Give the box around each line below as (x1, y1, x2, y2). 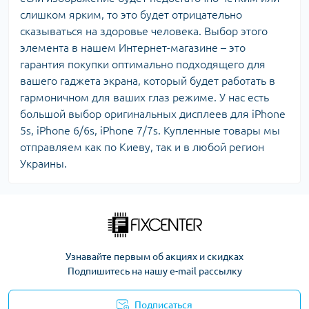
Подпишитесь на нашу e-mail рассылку (67, 266, 242, 277)
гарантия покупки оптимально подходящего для (20, 58, 266, 70)
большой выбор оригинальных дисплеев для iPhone (20, 108, 286, 120)
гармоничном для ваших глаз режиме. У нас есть (20, 91, 269, 103)
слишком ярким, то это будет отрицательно (20, 8, 242, 21)
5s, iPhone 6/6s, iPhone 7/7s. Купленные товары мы (20, 124, 280, 137)
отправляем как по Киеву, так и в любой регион (20, 141, 264, 153)
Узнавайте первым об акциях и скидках (66, 251, 243, 262)
